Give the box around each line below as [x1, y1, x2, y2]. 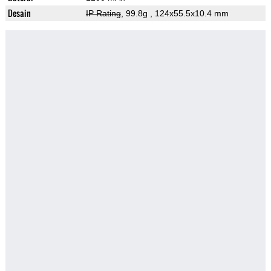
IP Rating [85, 8, 121, 19]
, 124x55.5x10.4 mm [149, 8, 229, 19]
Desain [7, 7, 31, 20]
